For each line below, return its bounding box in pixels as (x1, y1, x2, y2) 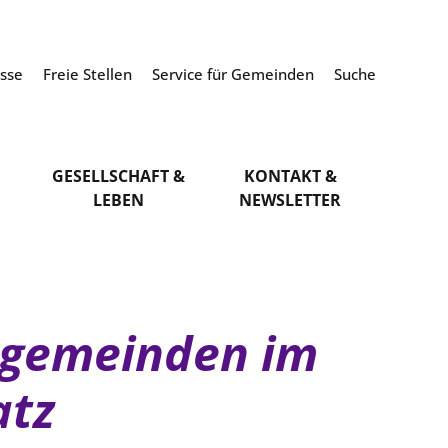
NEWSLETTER (239, 189, 342, 211)
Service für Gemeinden (151, 64, 318, 84)
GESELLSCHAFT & (52, 165, 186, 187)
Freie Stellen (42, 64, 136, 84)
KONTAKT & (243, 165, 337, 187)
